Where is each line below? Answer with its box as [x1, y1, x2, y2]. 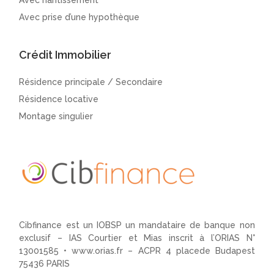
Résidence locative [19, 94, 99, 104]
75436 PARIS [19, 258, 70, 268]
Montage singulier [19, 111, 94, 121]
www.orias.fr [72, 245, 124, 256]
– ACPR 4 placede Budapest [123, 245, 255, 256]
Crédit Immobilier [19, 48, 112, 61]
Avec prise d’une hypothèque [19, 12, 140, 23]
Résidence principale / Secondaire [19, 76, 163, 87]
